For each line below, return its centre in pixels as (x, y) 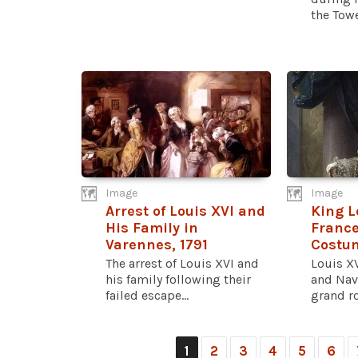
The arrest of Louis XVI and (182, 263)
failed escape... (147, 295)
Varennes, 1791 (157, 244)
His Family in (152, 227)
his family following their (178, 279)
